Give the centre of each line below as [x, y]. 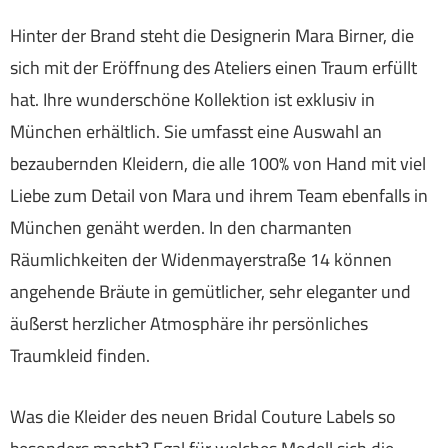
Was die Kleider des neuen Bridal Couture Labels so [203, 417]
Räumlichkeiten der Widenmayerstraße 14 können [201, 260]
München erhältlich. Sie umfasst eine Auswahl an [196, 132]
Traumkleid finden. [80, 356]
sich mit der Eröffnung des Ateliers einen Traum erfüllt [213, 68]
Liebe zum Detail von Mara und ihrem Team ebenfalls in [219, 196]
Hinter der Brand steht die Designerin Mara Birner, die [212, 36]
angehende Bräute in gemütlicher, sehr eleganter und [210, 292]
